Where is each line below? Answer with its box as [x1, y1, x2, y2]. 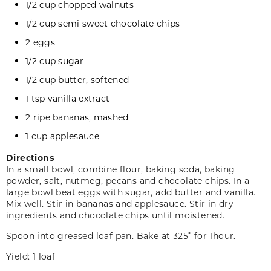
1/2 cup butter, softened [25, 73, 129, 85]
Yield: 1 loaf [6, 250, 56, 262]
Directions [6, 151, 54, 163]
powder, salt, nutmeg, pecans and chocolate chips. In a [6, 174, 250, 186]
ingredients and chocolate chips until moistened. [6, 209, 225, 221]
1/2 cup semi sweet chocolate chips [25, 17, 180, 29]
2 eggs [25, 36, 55, 48]
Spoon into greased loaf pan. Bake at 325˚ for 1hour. [6, 229, 236, 241]
